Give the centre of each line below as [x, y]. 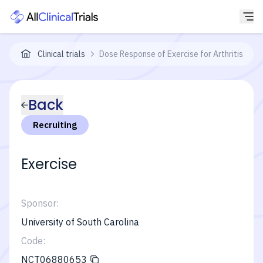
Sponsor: [40, 203]
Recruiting [55, 125]
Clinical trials [61, 54]
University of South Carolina [80, 222]
